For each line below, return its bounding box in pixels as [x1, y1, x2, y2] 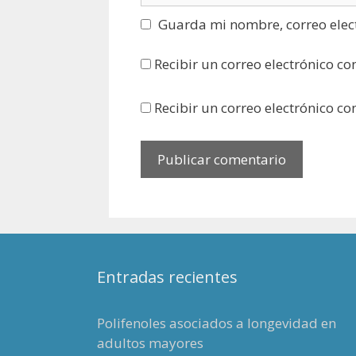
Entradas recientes [97, 266, 238, 288]
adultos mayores [97, 334, 203, 353]
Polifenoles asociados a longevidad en [97, 314, 336, 333]
